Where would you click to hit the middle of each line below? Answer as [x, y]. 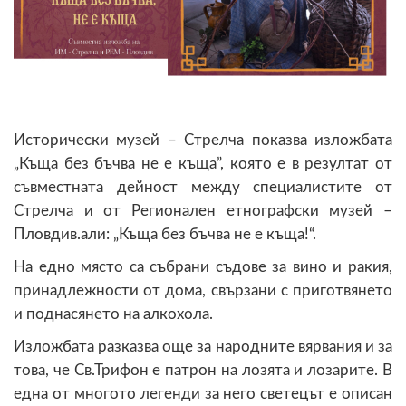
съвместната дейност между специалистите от [203, 187]
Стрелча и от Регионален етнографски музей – [203, 210]
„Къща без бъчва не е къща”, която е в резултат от [203, 163]
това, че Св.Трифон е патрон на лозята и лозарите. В [203, 370]
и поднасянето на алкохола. [113, 314]
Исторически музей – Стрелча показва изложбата [203, 140]
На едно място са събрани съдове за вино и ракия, [203, 266]
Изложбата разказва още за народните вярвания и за [203, 346]
